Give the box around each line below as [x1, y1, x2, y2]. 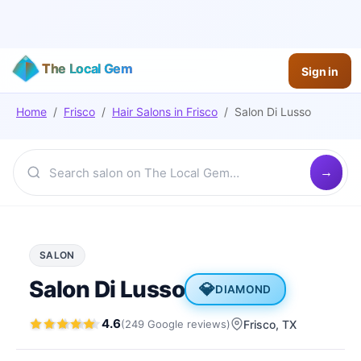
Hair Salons [112, 105, 171, 118]
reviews [187, 317, 226, 330]
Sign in [301, 64, 338, 78]
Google [144, 317, 187, 330]
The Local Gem [42, 60, 133, 77]
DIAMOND [215, 283, 272, 296]
